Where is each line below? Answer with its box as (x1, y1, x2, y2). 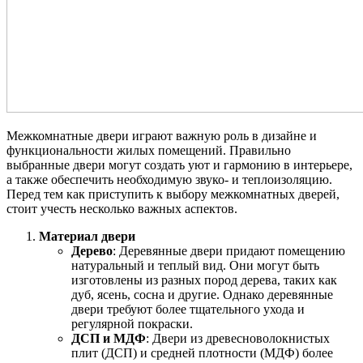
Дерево (71, 243, 113, 258)
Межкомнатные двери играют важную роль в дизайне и (6, 128, 317, 143)
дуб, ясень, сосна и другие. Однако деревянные (71, 287, 333, 301)
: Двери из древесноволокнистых (146, 331, 330, 345)
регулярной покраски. (71, 316, 193, 331)
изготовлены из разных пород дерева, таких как (71, 272, 337, 287)
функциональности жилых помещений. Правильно (6, 143, 291, 157)
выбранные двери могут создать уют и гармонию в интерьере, (6, 157, 352, 172)
